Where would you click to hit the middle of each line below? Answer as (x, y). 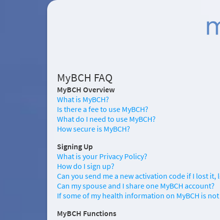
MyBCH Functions (87, 213)
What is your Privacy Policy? (102, 156)
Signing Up (75, 146)
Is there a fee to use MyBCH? (103, 109)
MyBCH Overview (86, 89)
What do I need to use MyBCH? (106, 119)
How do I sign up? (86, 166)
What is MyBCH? (83, 99)
